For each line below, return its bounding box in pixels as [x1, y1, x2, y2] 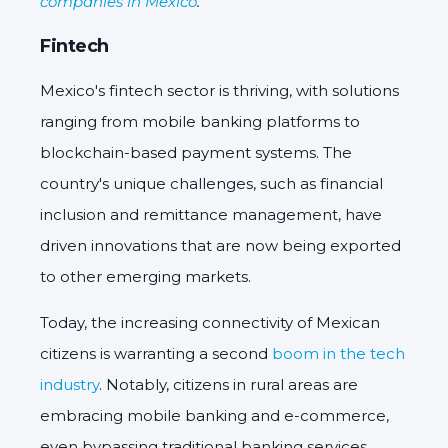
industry [40, 375, 99, 395]
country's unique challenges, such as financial [40, 174, 383, 194]
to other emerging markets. [40, 267, 251, 287]
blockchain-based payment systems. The [40, 143, 352, 163]
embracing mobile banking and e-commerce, [40, 406, 389, 426]
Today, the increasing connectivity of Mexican [40, 313, 380, 333]
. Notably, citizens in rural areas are [99, 375, 358, 395]
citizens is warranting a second [40, 344, 272, 364]
